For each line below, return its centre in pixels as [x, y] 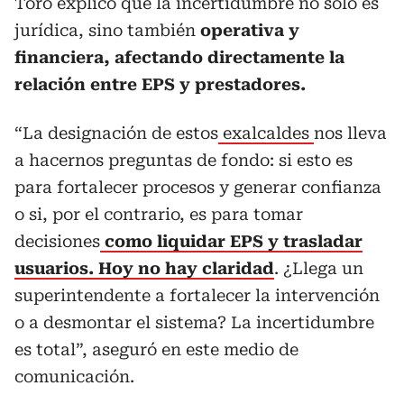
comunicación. [74, 376]
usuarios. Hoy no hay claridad [144, 268]
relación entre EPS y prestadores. [160, 84]
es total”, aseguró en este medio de [156, 349]
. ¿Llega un [319, 268]
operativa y [248, 30]
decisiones [57, 241]
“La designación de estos [116, 133]
